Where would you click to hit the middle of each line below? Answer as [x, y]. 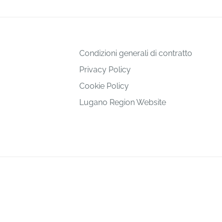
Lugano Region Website [123, 103]
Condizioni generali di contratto [136, 54]
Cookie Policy [104, 86]
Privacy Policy [105, 70]
